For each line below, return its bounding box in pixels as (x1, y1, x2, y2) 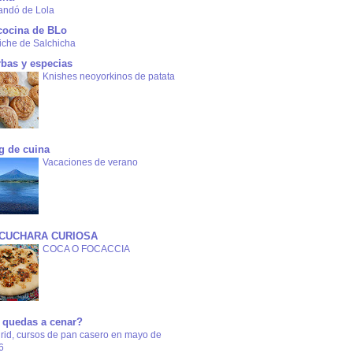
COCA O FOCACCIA (43, 243, 130, 255)
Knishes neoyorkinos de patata (43, 71, 175, 83)
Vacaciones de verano (43, 157, 138, 169)
